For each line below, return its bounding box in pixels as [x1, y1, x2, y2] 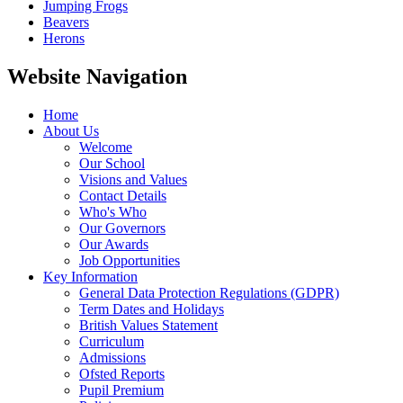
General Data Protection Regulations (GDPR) [79, 284, 339, 300]
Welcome [79, 139, 132, 155]
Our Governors [79, 219, 166, 236]
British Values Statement [79, 317, 218, 333]
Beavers [43, 13, 89, 30]
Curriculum [79, 333, 144, 349]
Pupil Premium [79, 381, 164, 398]
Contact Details [79, 187, 166, 203]
